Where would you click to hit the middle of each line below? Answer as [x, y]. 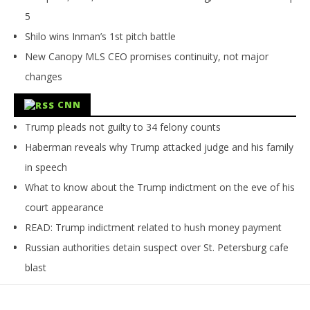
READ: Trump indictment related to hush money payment [153, 227]
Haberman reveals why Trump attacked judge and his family [159, 147]
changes [44, 76]
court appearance [64, 207]
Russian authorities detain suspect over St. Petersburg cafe [157, 247]
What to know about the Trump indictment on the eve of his [160, 187]
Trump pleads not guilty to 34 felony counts [123, 127]
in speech [46, 167]
